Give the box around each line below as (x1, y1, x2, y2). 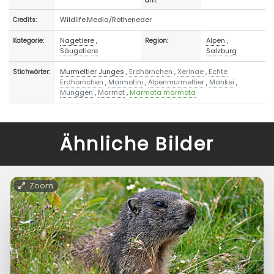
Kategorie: (13, 36, 45, 45)
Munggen (60, 87, 94, 97)
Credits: (13, 15, 37, 24)
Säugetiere (60, 45, 98, 56)
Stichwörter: (13, 67, 51, 76)
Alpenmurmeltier (148, 76, 205, 87)
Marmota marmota (130, 87, 196, 97)
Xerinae (177, 66, 204, 76)
